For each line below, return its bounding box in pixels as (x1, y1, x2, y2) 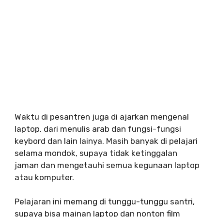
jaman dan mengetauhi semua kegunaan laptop (15, 160, 200, 170)
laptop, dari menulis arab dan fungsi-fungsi (15, 124, 181, 134)
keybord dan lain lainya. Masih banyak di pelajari (15, 136, 198, 146)
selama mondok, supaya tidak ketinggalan (15, 148, 177, 158)
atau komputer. (15, 172, 74, 182)
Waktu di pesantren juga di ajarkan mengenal (15, 111, 189, 122)
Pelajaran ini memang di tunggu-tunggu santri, (15, 197, 195, 207)
